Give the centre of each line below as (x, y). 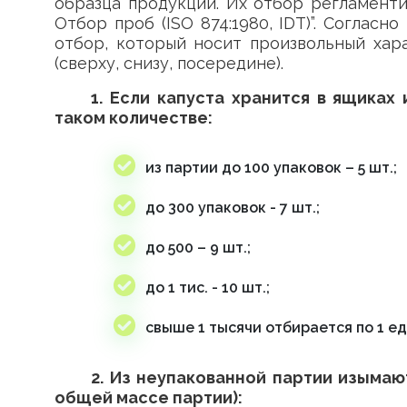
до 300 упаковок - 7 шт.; (234, 208)
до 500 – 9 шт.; (198, 248)
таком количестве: (134, 118)
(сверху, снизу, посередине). (169, 63)
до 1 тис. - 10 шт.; (209, 288)
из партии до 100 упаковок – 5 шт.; (271, 168)
